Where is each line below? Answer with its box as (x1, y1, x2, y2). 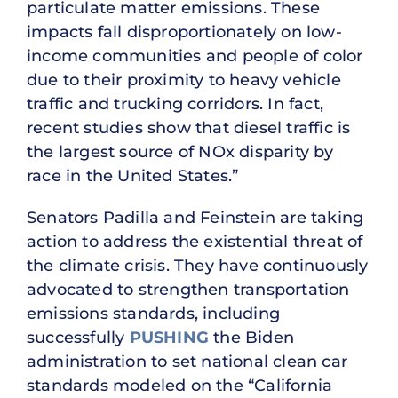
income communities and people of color (27, 46, 363, 67)
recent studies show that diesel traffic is (27, 118, 351, 139)
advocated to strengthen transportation (27, 280, 350, 300)
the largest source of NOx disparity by (27, 142, 334, 163)
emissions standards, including (27, 304, 280, 324)
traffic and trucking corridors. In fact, (27, 94, 324, 115)
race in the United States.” (27, 166, 239, 187)
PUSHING (129, 328, 210, 348)
